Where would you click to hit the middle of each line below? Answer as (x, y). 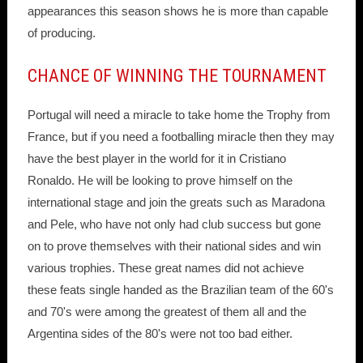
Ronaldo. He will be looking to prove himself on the (160, 181)
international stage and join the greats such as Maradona (176, 203)
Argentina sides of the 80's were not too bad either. (160, 334)
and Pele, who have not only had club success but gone (174, 224)
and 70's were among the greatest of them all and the (167, 312)
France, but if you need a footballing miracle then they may (181, 137)
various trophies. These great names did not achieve (165, 268)
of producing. (61, 33)
